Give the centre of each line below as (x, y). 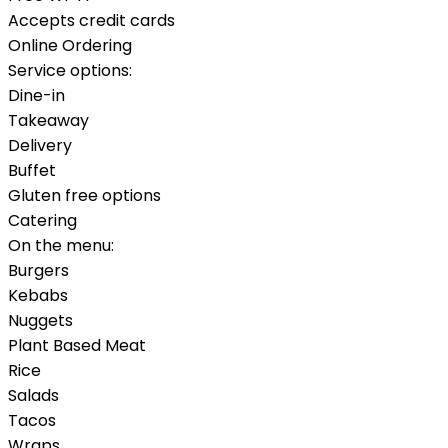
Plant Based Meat (77, 346)
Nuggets (40, 321)
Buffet (32, 171)
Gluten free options (84, 196)
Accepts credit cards (91, 21)
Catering (42, 221)
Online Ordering (70, 46)
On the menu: (61, 246)
